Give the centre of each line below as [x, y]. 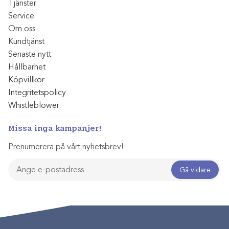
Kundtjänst [26, 42]
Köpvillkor [26, 80]
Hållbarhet [27, 67]
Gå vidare [195, 170]
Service [21, 16]
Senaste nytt [30, 54]
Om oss [22, 29]
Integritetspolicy [37, 93]
